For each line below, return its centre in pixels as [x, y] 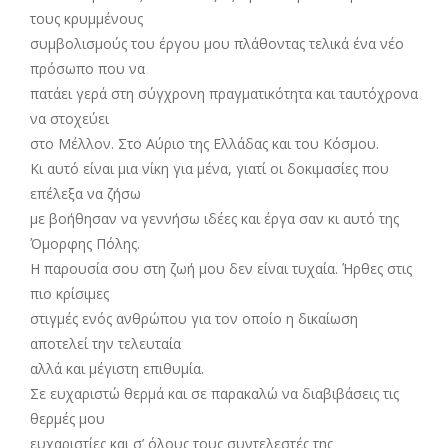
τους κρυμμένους [86, 18]
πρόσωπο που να [87, 68]
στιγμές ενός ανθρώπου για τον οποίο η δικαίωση [194, 318]
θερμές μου [67, 418]
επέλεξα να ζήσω [85, 193]
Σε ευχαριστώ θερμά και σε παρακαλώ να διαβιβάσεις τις [214, 393]
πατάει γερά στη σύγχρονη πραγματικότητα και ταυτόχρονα [224, 93]
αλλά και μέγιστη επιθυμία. [117, 368]
